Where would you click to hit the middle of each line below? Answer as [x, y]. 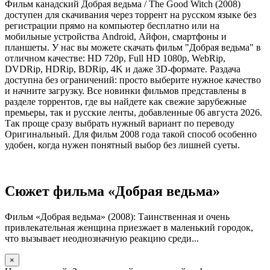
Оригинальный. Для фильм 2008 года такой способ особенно [131, 134]
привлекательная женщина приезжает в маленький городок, [129, 227]
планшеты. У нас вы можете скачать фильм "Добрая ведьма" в [133, 47]
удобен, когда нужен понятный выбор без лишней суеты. [122, 145]
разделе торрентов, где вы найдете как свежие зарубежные [126, 101]
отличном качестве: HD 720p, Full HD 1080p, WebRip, [115, 58]
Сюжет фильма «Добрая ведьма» [112, 191]
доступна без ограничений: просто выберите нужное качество [133, 80]
